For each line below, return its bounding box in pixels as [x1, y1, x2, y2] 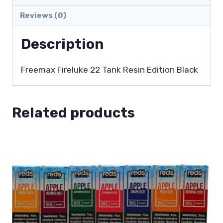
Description [21, 36, 104, 53]
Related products [12, 105, 135, 121]
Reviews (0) [20, 10, 67, 20]
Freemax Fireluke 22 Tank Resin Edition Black [21, 65, 198, 75]
